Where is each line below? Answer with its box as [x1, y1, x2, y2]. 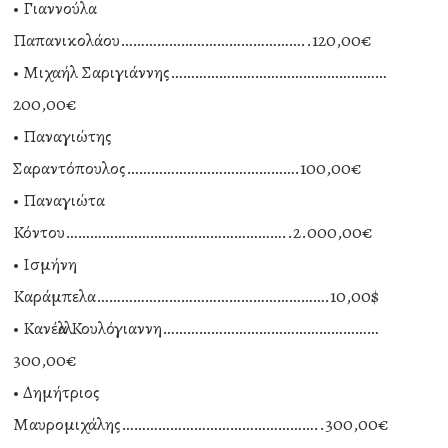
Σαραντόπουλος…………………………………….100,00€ [13, 156, 363, 180]
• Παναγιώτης [13, 124, 113, 148]
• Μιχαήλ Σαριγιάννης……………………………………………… [13, 60, 387, 84]
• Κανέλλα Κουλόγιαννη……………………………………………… [13, 316, 379, 340]
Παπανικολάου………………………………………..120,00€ [13, 28, 373, 52]
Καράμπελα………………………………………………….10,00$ [13, 284, 380, 308]
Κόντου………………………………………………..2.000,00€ [13, 220, 374, 244]
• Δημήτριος [13, 380, 101, 404]
